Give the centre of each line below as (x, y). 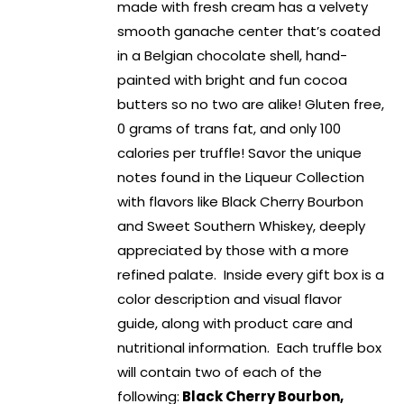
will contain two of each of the (220, 372)
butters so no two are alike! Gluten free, (251, 105)
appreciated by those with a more (234, 251)
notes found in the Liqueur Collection (241, 178)
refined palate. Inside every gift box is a (251, 275)
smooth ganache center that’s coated (249, 32)
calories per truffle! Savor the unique (240, 153)
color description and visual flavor (230, 299)
